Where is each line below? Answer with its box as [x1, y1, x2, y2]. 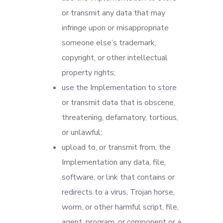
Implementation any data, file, [62, 157, 166, 168]
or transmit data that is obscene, [62, 97, 175, 108]
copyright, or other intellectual [62, 52, 168, 63]
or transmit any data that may [62, 7, 165, 18]
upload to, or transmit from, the [62, 142, 171, 153]
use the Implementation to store [62, 82, 177, 93]
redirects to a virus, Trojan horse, [62, 187, 175, 198]
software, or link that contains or [62, 172, 175, 183]
